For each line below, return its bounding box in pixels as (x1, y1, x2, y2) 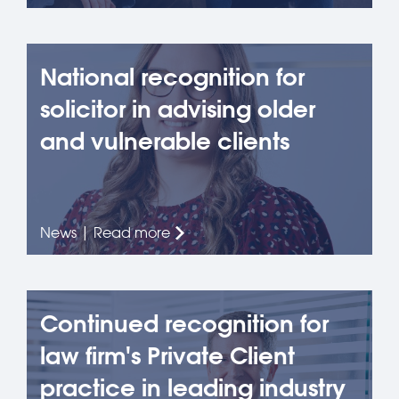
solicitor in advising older (40, 94, 315, 124)
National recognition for (40, 62, 305, 92)
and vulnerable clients (40, 126, 289, 156)
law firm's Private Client (40, 341, 295, 370)
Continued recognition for (40, 309, 329, 338)
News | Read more (40, 224, 170, 241)
